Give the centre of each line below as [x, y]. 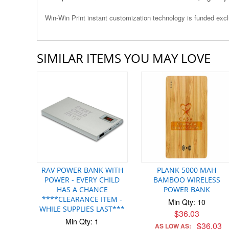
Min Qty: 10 [187, 202]
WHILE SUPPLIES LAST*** [82, 209]
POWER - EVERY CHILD [82, 179]
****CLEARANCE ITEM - [82, 199]
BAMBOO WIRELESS [187, 179]
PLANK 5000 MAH [187, 170]
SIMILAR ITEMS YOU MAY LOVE [124, 58]
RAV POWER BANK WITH [82, 170]
